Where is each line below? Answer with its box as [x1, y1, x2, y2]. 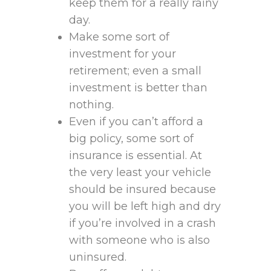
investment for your [69, 47, 176, 61]
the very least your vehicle [69, 166, 211, 180]
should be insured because [69, 183, 216, 197]
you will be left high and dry [69, 200, 221, 214]
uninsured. [69, 250, 126, 264]
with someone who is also [69, 233, 210, 247]
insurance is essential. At [69, 149, 202, 163]
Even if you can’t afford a [69, 115, 203, 129]
